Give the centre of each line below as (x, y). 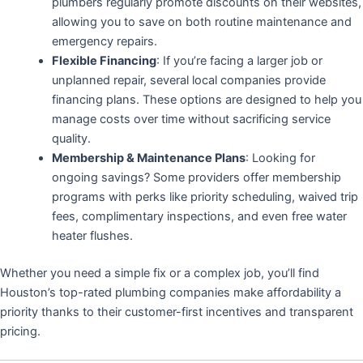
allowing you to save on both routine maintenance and (201, 22)
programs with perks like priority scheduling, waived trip (205, 197)
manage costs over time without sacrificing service (191, 120)
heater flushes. (92, 236)
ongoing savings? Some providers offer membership (196, 178)
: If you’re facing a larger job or (239, 61)
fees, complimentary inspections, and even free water (199, 217)
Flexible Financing (104, 61)
